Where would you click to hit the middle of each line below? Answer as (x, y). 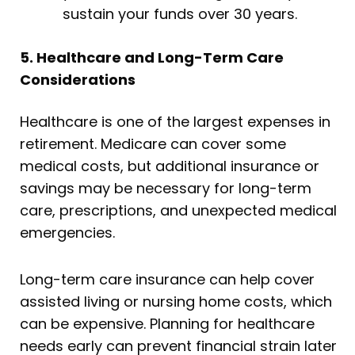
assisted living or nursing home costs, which (176, 302)
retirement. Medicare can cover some (153, 143)
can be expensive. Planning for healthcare (167, 324)
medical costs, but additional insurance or (170, 166)
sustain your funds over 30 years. (180, 13)
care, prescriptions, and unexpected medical (178, 210)
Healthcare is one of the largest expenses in (175, 121)
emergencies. (67, 232)
